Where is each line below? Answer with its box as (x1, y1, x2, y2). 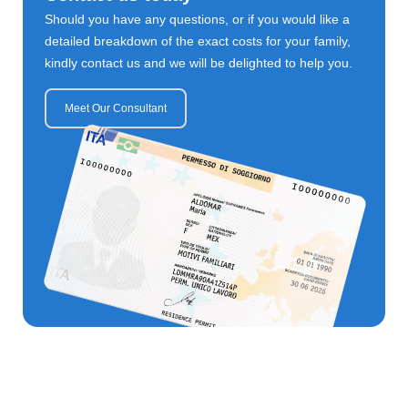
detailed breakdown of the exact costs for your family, (44, 34, 351, 48)
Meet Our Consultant (64, 102, 167, 115)
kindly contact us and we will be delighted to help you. (44, 56, 352, 70)
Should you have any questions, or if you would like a (44, 12, 350, 26)
